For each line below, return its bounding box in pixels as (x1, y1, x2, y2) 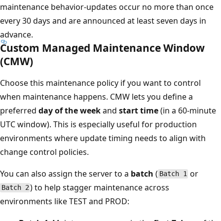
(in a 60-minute (158, 105, 216, 116)
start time (119, 105, 158, 116)
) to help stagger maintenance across (30, 182, 170, 193)
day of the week (38, 105, 101, 116)
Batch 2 (1, 184, 29, 192)
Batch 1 (159, 170, 187, 178)
